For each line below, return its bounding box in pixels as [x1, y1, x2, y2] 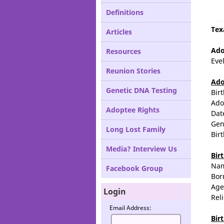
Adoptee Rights [106, 105, 159, 114]
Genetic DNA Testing [106, 85, 177, 95]
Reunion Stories [106, 66, 160, 75]
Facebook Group [106, 163, 163, 173]
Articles [106, 27, 132, 36]
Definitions [106, 7, 143, 17]
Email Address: [109, 203, 151, 212]
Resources [106, 46, 141, 56]
